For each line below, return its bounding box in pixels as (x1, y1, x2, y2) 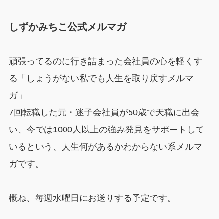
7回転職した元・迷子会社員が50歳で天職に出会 (8, 107, 199, 117)
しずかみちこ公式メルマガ (8, 21, 126, 32)
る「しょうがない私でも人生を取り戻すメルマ (8, 73, 194, 83)
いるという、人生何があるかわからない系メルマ (8, 141, 202, 152)
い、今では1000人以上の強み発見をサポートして (8, 124, 204, 134)
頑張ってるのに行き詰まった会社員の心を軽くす (8, 56, 202, 66)
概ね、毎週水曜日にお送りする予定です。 (8, 193, 176, 203)
